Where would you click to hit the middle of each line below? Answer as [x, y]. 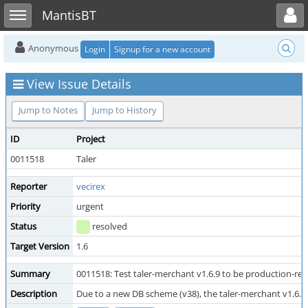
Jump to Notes [48, 110]
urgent [90, 206]
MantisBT [69, 15]
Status [23, 226]
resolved [109, 226]
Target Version [40, 246]
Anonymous [53, 48]
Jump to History [124, 110]
